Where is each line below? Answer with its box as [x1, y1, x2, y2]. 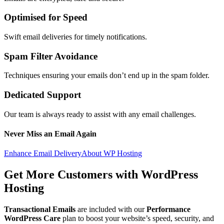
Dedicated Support [4, 89, 81, 100]
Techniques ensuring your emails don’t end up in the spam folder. [4, 71, 209, 80]
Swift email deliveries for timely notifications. [4, 32, 147, 41]
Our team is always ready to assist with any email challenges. [4, 109, 196, 118]
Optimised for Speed [4, 12, 87, 23]
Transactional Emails [4, 205, 75, 214]
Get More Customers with [4, 168, 141, 181]
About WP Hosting [81, 149, 142, 158]
